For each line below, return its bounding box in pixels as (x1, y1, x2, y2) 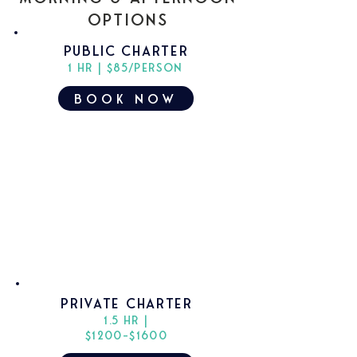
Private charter (61, 295, 193, 312)
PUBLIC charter (63, 42, 189, 60)
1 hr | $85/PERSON (68, 61, 183, 75)
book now (74, 90, 178, 107)
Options (87, 10, 168, 29)
